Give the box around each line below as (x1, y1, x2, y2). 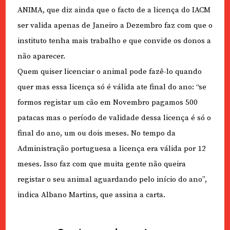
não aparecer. (17, 51, 65, 62)
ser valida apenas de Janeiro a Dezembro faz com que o (17, 21, 213, 31)
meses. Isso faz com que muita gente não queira (17, 159, 186, 169)
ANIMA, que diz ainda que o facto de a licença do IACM (17, 5, 210, 15)
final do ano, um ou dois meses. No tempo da (17, 128, 176, 139)
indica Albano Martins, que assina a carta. (17, 190, 165, 200)
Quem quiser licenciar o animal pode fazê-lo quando (17, 67, 202, 77)
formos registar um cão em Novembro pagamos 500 (17, 98, 198, 108)
